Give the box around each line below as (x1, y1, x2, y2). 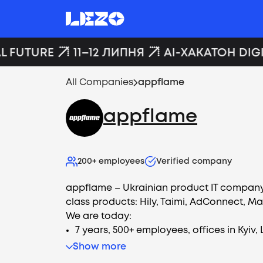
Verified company (156, 158, 232, 165)
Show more (73, 242, 126, 251)
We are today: (66, 212, 131, 221)
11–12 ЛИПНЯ (66, 47, 137, 59)
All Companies (66, 78, 133, 87)
